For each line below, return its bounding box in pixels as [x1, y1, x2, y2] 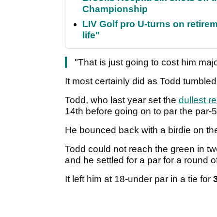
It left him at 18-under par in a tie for [65, 174, 213, 185]
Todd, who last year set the [65, 95, 179, 106]
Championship [82, 4, 148, 15]
